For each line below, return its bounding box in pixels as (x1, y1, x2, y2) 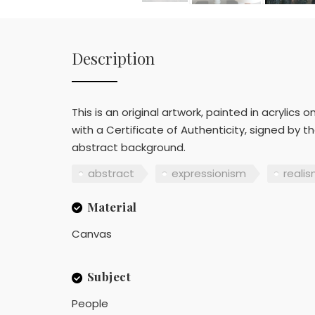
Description (72, 47, 155, 69)
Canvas (72, 226, 112, 241)
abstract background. (72, 139, 186, 155)
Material (86, 198, 137, 214)
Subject (86, 269, 131, 285)
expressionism (172, 166, 246, 181)
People (72, 296, 108, 311)
